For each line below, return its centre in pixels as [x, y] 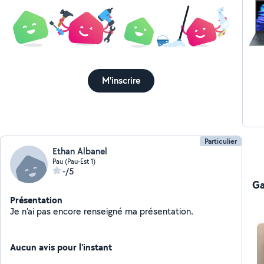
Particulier [220, 141]
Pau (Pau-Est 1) [74, 161]
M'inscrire [121, 81]
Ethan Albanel [80, 151]
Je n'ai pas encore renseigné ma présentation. [167, 211]
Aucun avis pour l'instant [61, 247]
